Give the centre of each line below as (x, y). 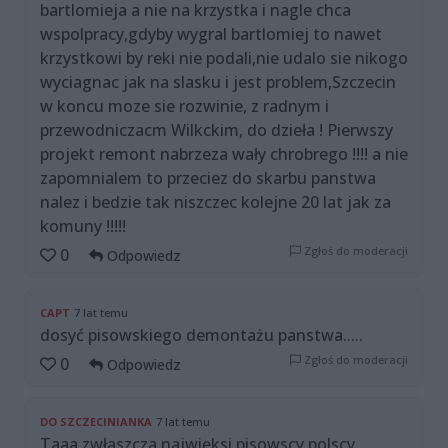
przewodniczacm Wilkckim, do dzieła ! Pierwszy (216, 130)
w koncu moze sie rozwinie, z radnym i (184, 106)
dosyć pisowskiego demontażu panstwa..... (201, 335)
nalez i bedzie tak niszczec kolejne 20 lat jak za (215, 202)
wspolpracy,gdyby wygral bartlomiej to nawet (211, 34)
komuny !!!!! (83, 226)
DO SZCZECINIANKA (96, 422)
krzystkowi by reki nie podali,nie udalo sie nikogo (224, 58)
